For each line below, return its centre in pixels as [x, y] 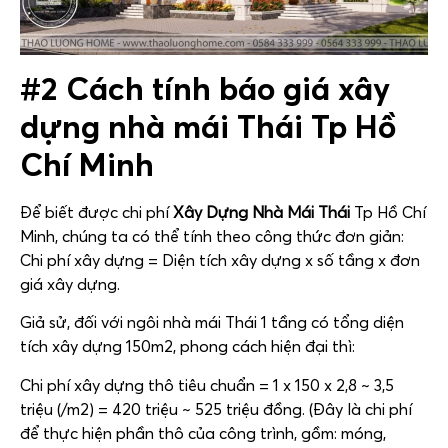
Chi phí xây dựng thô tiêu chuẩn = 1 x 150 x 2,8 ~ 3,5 [207, 384]
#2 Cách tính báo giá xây [205, 88]
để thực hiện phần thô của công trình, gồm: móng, [203, 432]
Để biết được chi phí [96, 211]
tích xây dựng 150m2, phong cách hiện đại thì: [187, 346]
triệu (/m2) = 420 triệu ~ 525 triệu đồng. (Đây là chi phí [216, 408]
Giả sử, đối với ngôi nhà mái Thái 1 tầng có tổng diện [212, 322]
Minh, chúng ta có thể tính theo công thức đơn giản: [212, 235]
